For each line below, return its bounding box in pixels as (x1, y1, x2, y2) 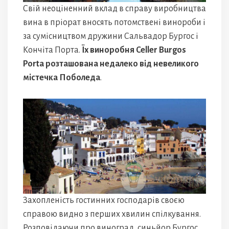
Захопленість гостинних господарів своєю (23, 196, 185, 205)
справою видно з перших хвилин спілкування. (23, 210, 201, 219)
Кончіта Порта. (23, 45, 82, 55)
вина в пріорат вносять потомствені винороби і (23, 17, 205, 27)
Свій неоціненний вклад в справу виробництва (23, 4, 206, 13)
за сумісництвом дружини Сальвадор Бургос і (23, 31, 198, 41)
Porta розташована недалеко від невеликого (23, 59, 199, 68)
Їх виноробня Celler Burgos (82, 45, 186, 55)
